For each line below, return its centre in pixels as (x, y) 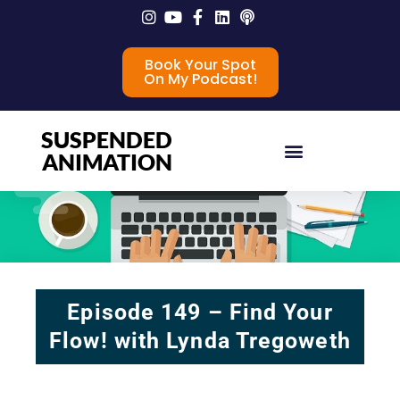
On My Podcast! (200, 79)
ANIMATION (107, 162)
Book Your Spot (200, 65)
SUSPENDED (107, 139)
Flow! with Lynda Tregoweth (200, 341)
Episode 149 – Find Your (200, 312)
